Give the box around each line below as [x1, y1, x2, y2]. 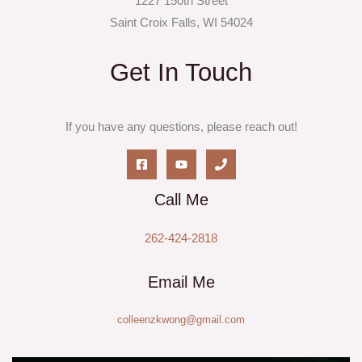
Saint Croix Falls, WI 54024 [109, 15, 253, 29]
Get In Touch [110, 57, 252, 86]
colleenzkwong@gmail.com [117, 313, 245, 326]
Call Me [154, 191, 208, 209]
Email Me [147, 272, 215, 291]
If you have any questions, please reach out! [65, 120, 297, 133]
